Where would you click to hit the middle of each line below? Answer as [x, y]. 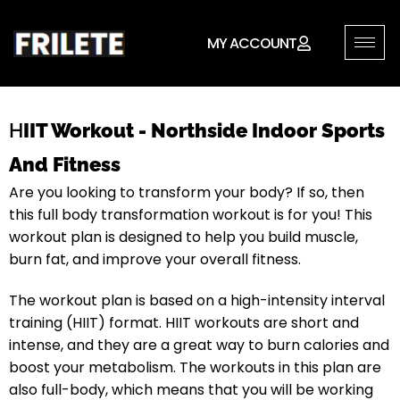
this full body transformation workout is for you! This [191, 215]
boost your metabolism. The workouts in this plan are [195, 368]
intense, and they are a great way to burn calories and [199, 346]
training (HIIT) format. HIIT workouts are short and [184, 323]
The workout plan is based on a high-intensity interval [197, 301]
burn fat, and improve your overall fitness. [155, 260]
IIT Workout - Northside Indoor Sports [204, 131]
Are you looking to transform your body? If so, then [187, 193]
